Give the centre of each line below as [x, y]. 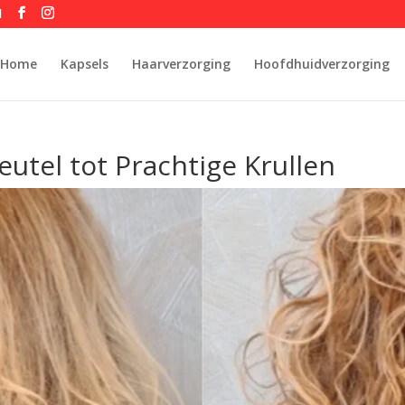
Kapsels [84, 64]
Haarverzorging [181, 64]
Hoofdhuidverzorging [321, 64]
